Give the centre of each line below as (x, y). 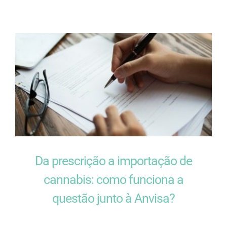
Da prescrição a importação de (113, 161)
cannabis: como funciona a (113, 179)
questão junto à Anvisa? (113, 198)
